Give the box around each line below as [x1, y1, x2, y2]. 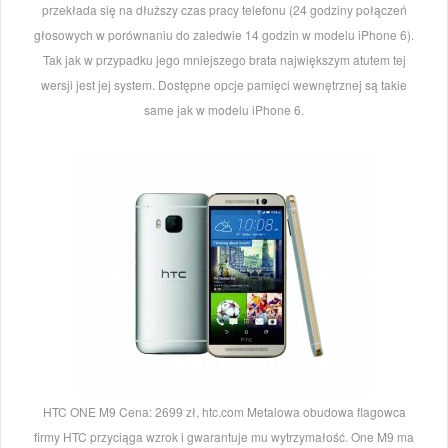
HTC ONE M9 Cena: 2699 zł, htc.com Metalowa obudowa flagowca [42, 403, 406, 421]
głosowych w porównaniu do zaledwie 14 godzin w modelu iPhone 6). [34, 26, 414, 44]
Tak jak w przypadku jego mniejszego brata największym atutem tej [42, 51, 406, 69]
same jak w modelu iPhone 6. [144, 101, 304, 119]
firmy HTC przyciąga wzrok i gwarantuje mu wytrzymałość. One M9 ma [34, 428, 414, 446]
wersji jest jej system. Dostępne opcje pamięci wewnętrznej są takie [41, 76, 407, 94]
